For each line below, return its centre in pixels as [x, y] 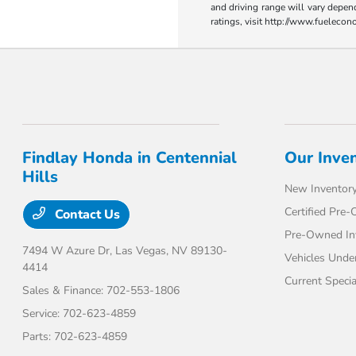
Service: [43, 314]
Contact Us [86, 215]
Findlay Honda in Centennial [130, 158]
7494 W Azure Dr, [69, 251]
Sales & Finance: [65, 291]
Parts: [39, 337]
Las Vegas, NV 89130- [172, 251]
